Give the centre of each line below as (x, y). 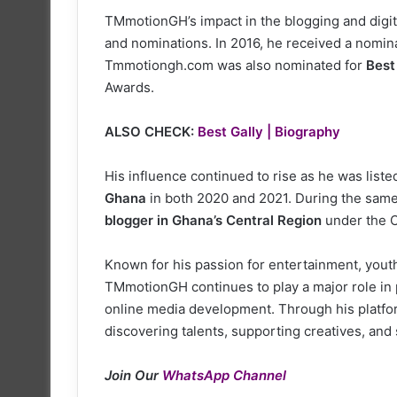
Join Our (133, 375)
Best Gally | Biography (269, 131)
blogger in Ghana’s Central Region (213, 220)
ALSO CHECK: (151, 131)
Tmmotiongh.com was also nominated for (235, 65)
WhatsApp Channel (224, 375)
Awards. (129, 87)
